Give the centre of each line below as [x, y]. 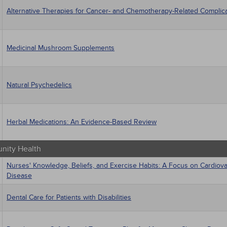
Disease [19, 176]
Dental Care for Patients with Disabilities [69, 197]
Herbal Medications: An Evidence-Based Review [82, 122]
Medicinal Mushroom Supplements [61, 48]
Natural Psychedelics [39, 85]
